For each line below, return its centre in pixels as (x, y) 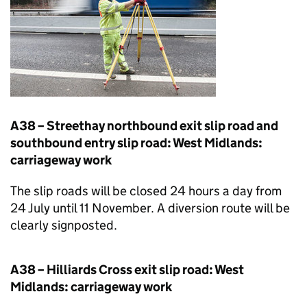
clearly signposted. (64, 225)
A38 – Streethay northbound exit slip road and (144, 126)
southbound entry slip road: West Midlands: (136, 143)
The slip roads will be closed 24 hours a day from (146, 191)
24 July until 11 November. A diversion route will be (150, 208)
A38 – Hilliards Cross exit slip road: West (127, 270)
